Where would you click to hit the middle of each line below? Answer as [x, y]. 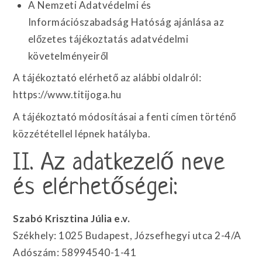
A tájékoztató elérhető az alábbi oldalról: [107, 77]
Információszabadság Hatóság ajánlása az [126, 22]
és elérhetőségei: [95, 188]
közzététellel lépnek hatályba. [82, 133]
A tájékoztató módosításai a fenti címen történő [125, 116]
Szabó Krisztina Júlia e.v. [72, 218]
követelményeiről [68, 56]
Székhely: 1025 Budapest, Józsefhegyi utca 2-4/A [127, 235]
